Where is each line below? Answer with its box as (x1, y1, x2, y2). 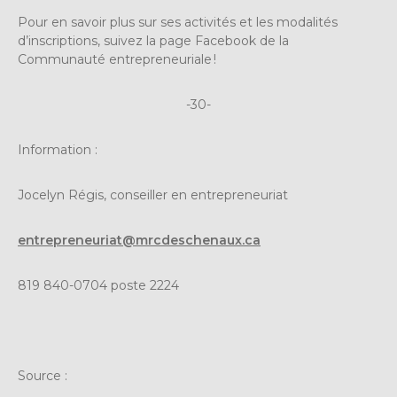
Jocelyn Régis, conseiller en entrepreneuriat (18, 187, 288, 204)
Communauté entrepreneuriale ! (18, 51, 216, 68)
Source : (18, 368, 67, 385)
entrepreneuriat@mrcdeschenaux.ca (18, 232, 261, 249)
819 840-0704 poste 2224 (18, 277, 179, 294)
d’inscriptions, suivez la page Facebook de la (18, 33, 289, 50)
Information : (18, 142, 97, 159)
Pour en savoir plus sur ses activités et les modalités (18, 14, 338, 31)
